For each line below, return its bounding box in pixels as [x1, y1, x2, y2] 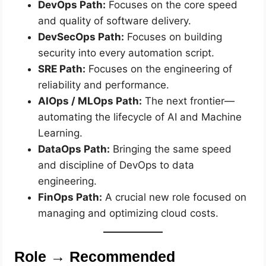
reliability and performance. [38, 79, 170, 91]
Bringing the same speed [110, 143, 232, 156]
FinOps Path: [38, 191, 103, 204]
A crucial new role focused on [102, 191, 247, 204]
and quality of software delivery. [38, 15, 192, 27]
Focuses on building [124, 31, 223, 43]
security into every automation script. [38, 47, 215, 59]
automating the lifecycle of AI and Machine [38, 111, 242, 123]
